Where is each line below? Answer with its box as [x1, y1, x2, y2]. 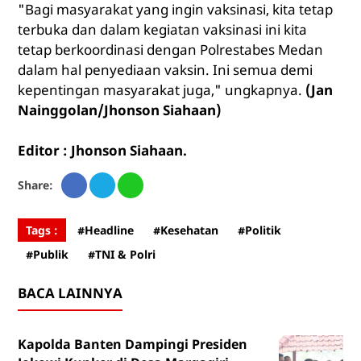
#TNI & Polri [87, 247, 156, 263]
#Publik [25, 247, 68, 263]
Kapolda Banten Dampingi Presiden [17, 335, 247, 354]
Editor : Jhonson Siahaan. [17, 141, 187, 160]
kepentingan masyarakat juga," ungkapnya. [17, 81, 305, 100]
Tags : [25, 222, 58, 239]
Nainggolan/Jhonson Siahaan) [17, 101, 222, 120]
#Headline [77, 222, 134, 239]
